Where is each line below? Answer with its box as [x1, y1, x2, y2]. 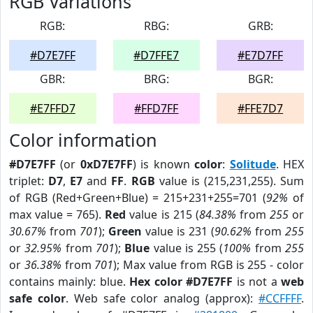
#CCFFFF [259, 291, 302, 306]
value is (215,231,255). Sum [154, 173, 305, 189]
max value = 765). [9, 207, 105, 222]
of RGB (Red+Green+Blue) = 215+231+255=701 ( [9, 190, 267, 205]
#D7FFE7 [133, 48, 180, 63]
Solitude [229, 156, 276, 172]
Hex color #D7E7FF [129, 274, 233, 289]
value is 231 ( [142, 224, 214, 239]
